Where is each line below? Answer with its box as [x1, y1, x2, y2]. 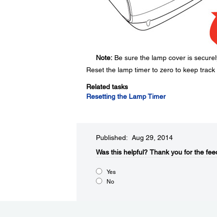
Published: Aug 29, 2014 [95, 134, 173, 141]
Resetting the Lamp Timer [86, 93, 166, 100]
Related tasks [86, 83, 128, 91]
